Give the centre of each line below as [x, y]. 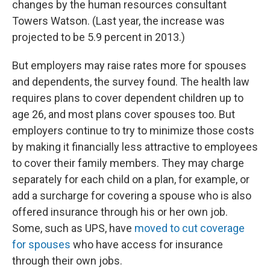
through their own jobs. [67, 261]
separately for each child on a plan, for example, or [131, 179]
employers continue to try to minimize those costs [133, 130]
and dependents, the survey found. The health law [131, 82]
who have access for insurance [147, 244]
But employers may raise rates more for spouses [129, 65]
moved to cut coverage [190, 228]
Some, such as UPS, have [73, 228]
